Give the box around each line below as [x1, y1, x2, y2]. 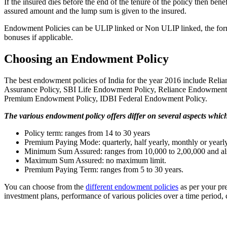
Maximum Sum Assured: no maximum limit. [24, 156, 166, 165]
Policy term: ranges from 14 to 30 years [24, 128, 150, 137]
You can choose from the [4, 182, 86, 191]
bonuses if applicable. [4, 32, 73, 42]
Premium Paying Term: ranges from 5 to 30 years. [24, 165, 183, 174]
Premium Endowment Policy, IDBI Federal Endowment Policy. [4, 94, 207, 103]
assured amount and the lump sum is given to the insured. [4, 6, 186, 15]
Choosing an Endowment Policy [4, 52, 169, 65]
